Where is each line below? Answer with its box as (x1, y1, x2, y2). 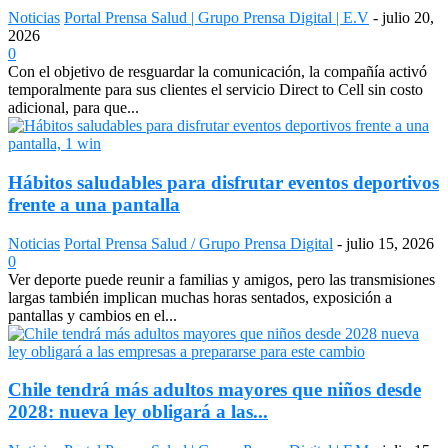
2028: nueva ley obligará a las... (8, 401, 268, 423)
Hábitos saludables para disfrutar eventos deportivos (8, 171, 439, 193)
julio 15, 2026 (346, 234, 434, 252)
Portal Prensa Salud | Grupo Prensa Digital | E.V (64, 9, 369, 27)
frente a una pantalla (8, 193, 180, 215)
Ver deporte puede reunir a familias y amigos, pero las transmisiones (8, 270, 435, 288)
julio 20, (382, 9, 434, 27)
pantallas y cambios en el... (8, 306, 177, 324)
